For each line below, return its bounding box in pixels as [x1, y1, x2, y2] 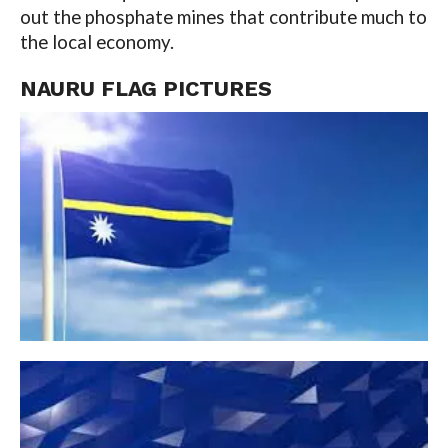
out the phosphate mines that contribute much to [19, 5, 427, 28]
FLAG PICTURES [94, 75, 272, 101]
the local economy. [19, 30, 178, 53]
